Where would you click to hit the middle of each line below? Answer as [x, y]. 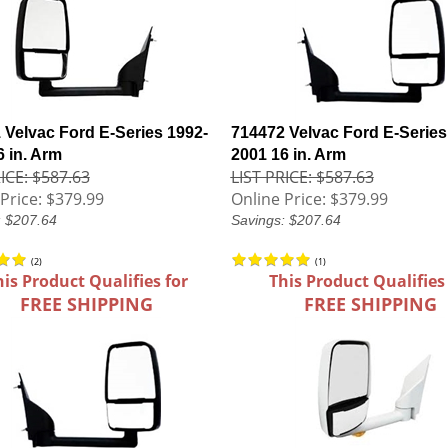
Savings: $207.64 [285, 220]
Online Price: [278, 199]
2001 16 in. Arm [288, 154]
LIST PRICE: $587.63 [302, 177]
